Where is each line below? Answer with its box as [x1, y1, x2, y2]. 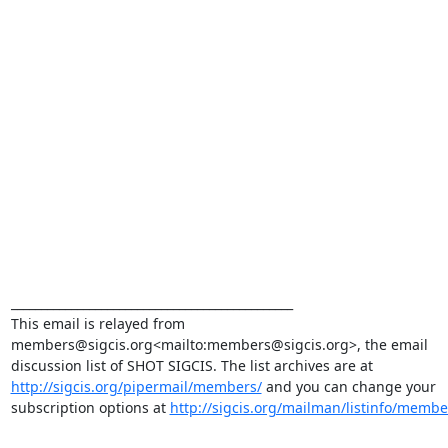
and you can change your [261, 377, 436, 396]
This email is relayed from [10, 314, 185, 333]
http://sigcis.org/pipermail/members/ [10, 377, 262, 396]
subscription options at [10, 398, 170, 417]
